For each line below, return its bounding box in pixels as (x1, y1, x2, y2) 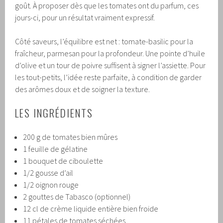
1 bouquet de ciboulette (23, 155, 104, 166)
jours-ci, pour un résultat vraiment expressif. (15, 12, 155, 22)
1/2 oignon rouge (23, 179, 79, 190)
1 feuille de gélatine (23, 143, 88, 154)
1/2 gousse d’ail (23, 167, 74, 178)
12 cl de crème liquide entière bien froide (23, 203, 159, 214)
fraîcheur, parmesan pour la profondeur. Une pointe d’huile (15, 48, 206, 58)
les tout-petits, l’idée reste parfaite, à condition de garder (15, 72, 202, 82)
